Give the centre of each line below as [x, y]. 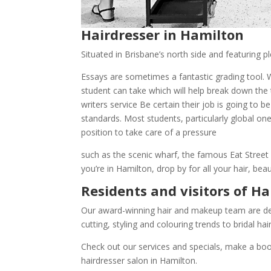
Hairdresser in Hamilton [163, 35]
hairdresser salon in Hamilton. [139, 261]
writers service [109, 105]
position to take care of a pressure [149, 132]
